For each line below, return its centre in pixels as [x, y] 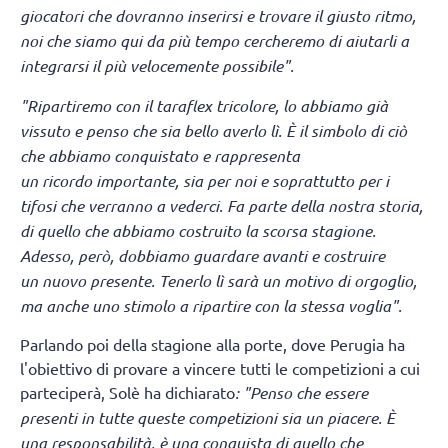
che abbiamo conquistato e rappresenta [160, 155]
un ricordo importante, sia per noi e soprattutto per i [204, 180]
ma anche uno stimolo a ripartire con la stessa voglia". [211, 305]
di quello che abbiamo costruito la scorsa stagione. [198, 230]
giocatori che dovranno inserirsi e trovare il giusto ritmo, [218, 16]
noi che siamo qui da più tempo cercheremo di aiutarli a [214, 41]
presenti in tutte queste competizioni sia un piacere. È [207, 417]
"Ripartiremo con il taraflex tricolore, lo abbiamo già [204, 105]
